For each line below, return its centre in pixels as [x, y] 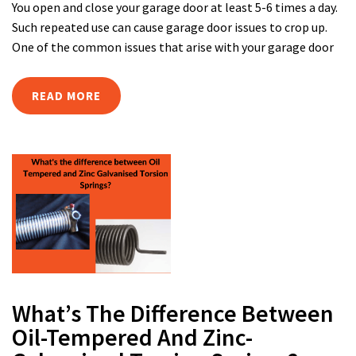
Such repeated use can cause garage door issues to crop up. [170, 27]
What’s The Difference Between [173, 313]
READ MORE [66, 96]
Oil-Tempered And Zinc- [132, 337]
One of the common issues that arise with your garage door [173, 47]
